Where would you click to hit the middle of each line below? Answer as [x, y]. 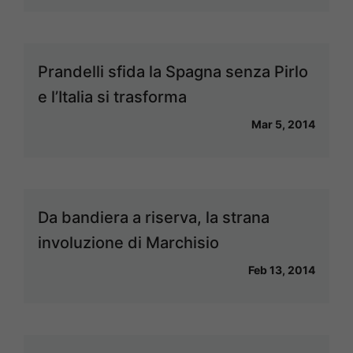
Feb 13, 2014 [282, 270]
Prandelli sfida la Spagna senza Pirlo [173, 72]
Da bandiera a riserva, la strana [154, 217]
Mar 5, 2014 [283, 124]
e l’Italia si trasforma [112, 97]
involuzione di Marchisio [128, 243]
